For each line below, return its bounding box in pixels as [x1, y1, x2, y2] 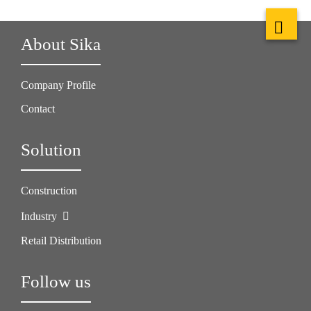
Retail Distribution [21, 235, 101, 246]
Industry [21, 210, 60, 222]
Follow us [21, 272, 91, 291]
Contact [21, 103, 55, 115]
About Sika [21, 35, 101, 53]
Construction [21, 185, 77, 196]
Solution [21, 140, 81, 159]
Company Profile [21, 79, 96, 91]
